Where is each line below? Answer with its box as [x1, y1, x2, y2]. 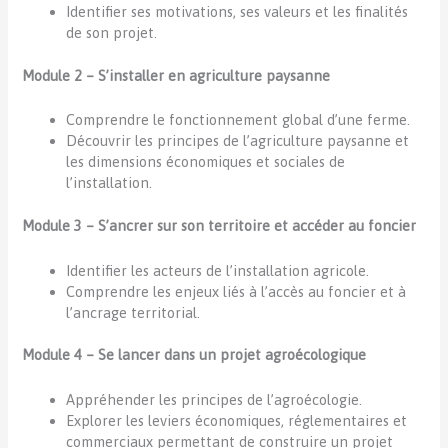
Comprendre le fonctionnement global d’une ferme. [66, 111, 411, 129]
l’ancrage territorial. [66, 303, 201, 321]
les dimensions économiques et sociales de [66, 153, 346, 171]
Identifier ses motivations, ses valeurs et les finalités [66, 3, 409, 21]
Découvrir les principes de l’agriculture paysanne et [66, 132, 410, 150]
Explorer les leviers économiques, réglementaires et [66, 411, 408, 429]
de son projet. [66, 24, 158, 42]
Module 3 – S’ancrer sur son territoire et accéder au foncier [22, 217, 417, 235]
